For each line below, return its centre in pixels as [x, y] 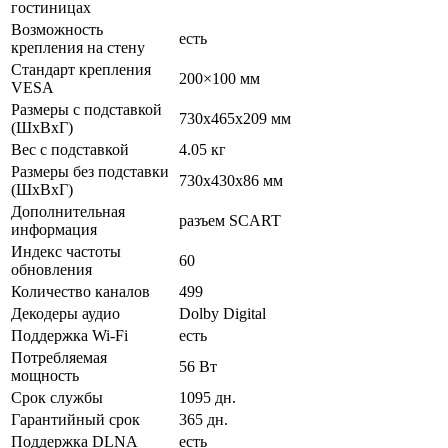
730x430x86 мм [231, 180]
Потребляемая [59, 357]
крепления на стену [78, 47]
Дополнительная [68, 211]
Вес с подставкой [70, 149]
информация [54, 229]
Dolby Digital [222, 313]
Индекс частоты [66, 251]
